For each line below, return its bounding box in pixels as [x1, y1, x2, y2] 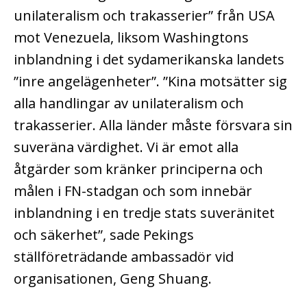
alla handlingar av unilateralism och [14, 93, 244, 112]
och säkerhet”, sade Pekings [14, 225, 194, 244]
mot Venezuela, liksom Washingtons [14, 27, 249, 47]
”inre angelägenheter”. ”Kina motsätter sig [14, 71, 287, 90]
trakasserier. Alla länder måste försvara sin [14, 115, 293, 134]
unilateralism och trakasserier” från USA [14, 5, 275, 25]
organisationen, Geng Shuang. [14, 269, 212, 288]
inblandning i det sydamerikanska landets [14, 49, 284, 69]
